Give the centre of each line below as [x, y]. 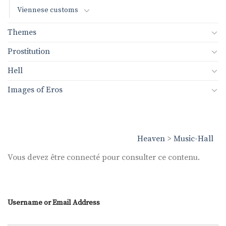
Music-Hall [193, 138]
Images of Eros [35, 90]
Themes [22, 32]
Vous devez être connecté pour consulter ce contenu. [104, 157]
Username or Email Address [54, 203]
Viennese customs [48, 10]
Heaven [151, 138]
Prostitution [29, 51]
